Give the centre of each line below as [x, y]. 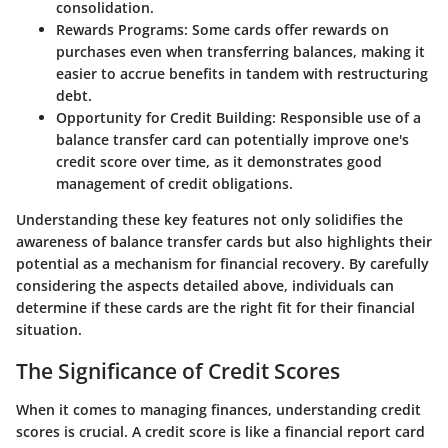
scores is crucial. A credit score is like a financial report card [220, 431]
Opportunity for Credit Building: [166, 118]
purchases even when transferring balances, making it [240, 52]
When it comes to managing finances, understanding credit [218, 409]
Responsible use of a [348, 118]
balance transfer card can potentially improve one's [232, 140]
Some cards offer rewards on [288, 30]
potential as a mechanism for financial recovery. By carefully [222, 264]
